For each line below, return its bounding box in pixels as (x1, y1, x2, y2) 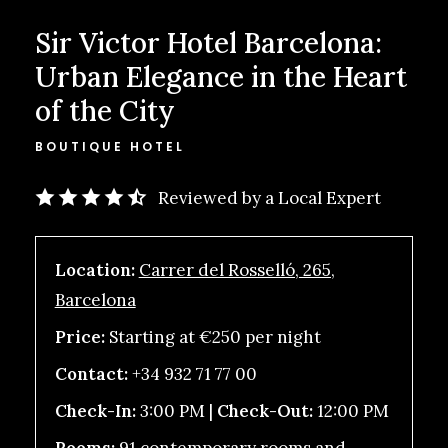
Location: (54, 259, 135, 282)
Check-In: (54, 400, 140, 423)
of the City (34, 93, 175, 129)
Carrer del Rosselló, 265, (138, 259, 335, 282)
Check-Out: (216, 400, 313, 423)
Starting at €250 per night (108, 326, 321, 349)
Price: (54, 326, 109, 349)
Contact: (54, 363, 132, 386)
